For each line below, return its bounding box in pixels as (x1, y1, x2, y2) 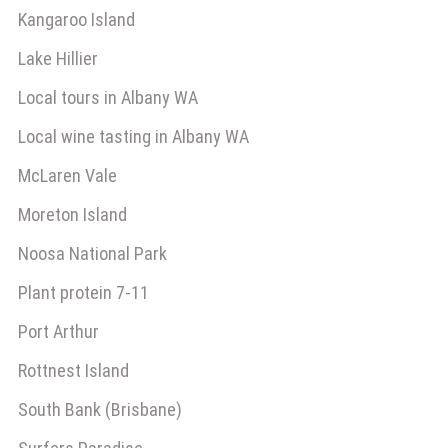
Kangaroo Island (18, 9, 135, 30)
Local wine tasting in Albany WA (18, 126, 249, 147)
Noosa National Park (18, 243, 167, 264)
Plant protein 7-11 (18, 282, 149, 303)
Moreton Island (18, 204, 127, 225)
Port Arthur (18, 321, 99, 342)
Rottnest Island (18, 360, 129, 381)
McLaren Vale (18, 165, 117, 186)
